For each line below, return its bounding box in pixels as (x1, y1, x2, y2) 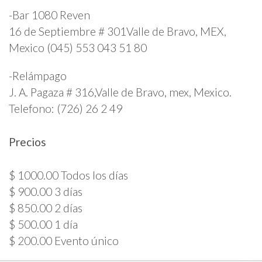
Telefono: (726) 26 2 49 (9, 101, 122, 115)
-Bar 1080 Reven (9, 8, 90, 22)
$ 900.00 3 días (9, 185, 82, 199)
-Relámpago (9, 68, 67, 82)
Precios (9, 135, 46, 149)
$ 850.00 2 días (9, 201, 82, 215)
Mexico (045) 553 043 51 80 (9, 41, 147, 55)
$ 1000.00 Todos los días (9, 168, 128, 182)
